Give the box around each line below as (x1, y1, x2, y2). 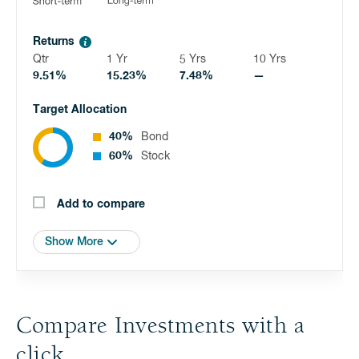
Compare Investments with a (16, 315, 305, 339)
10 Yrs (252, 54, 286, 65)
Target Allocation (33, 104, 127, 115)
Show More (45, 236, 103, 248)
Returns (33, 36, 75, 47)
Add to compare (57, 199, 145, 210)
